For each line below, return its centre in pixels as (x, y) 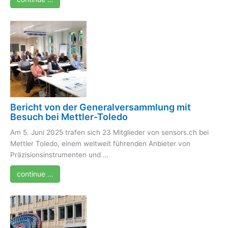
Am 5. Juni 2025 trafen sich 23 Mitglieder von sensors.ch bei (109, 132)
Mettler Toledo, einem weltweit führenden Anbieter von (100, 143)
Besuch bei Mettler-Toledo (69, 117)
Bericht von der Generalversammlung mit (101, 107)
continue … (35, 174)
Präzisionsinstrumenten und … (59, 154)
